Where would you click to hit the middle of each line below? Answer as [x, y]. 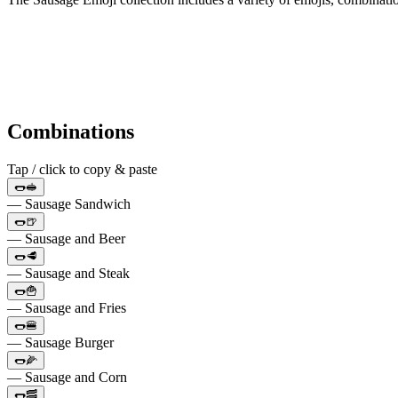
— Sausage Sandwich [69, 203]
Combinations [71, 131]
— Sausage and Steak [68, 273]
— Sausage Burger [60, 342]
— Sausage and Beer [66, 238]
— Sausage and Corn [67, 377]
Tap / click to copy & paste [82, 169]
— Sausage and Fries [67, 307]
